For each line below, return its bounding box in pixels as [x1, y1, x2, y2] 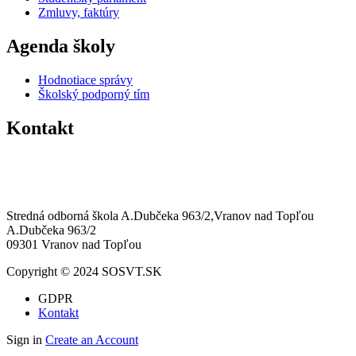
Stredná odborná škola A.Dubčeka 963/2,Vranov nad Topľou [6, 209, 314, 223]
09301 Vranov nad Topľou [6, 238, 141, 252]
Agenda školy [6, 36, 115, 57]
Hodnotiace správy [38, 73, 133, 87]
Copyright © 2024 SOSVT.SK [6, 265, 165, 279]
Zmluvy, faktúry [38, 6, 119, 20]
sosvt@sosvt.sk [6, 182, 83, 196]
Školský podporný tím [38, 87, 149, 102]
